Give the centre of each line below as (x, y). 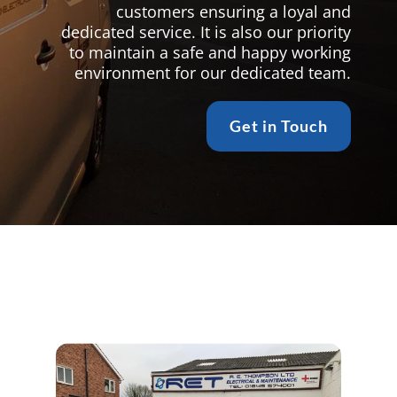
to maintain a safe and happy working (210, 52)
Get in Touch (279, 126)
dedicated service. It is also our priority (206, 31)
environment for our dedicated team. (213, 72)
